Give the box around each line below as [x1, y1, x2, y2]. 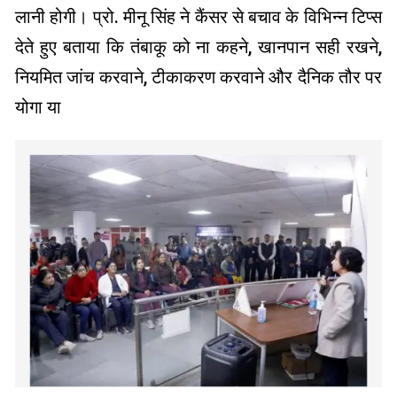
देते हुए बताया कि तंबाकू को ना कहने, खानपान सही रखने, [15, 35, 382, 58]
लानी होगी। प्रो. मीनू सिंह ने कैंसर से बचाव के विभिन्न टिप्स [15, 5, 382, 27]
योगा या [15, 96, 61, 118]
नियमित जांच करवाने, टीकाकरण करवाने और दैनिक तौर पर [15, 66, 382, 88]
